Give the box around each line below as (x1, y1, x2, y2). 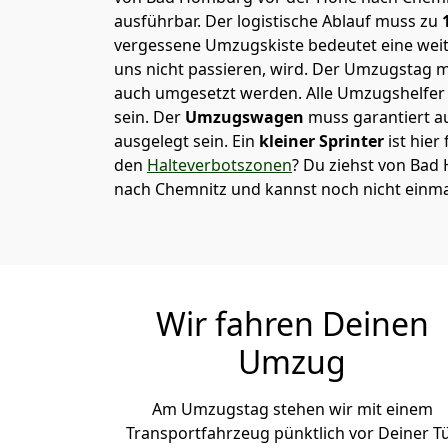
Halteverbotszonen (147, 154, 292, 176)
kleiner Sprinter (255, 130, 384, 152)
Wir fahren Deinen (155, 302, 429, 345)
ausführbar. (114, 10, 205, 32)
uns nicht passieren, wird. (114, 58, 312, 80)
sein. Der (114, 106, 185, 128)
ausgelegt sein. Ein (114, 130, 255, 152)
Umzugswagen (185, 106, 308, 128)
